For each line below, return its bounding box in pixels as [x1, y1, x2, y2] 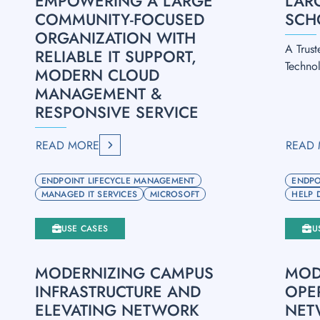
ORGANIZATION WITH [34, 26, 196, 49]
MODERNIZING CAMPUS [34, 261, 214, 284]
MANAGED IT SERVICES [41, 187, 138, 201]
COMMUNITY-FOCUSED [34, 8, 204, 31]
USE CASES [61, 222, 109, 235]
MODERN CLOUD [34, 64, 159, 86]
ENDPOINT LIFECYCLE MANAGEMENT [41, 174, 195, 187]
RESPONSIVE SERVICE [34, 101, 199, 124]
